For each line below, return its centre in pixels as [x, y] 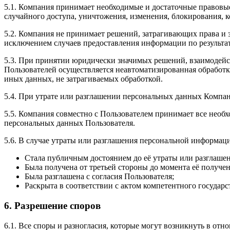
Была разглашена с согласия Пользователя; [99, 177]
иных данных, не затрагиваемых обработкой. [83, 79]
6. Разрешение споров [52, 205]
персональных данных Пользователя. [70, 123]
